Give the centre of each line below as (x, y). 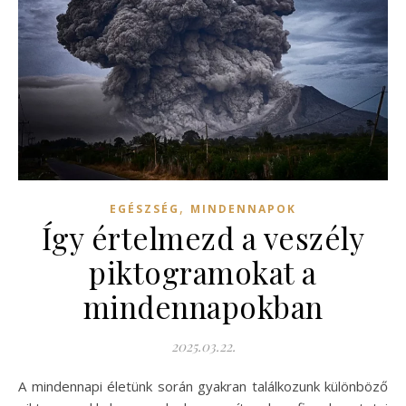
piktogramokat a (203, 272)
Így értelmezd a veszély (203, 238)
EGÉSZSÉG (145, 209)
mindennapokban (203, 307)
